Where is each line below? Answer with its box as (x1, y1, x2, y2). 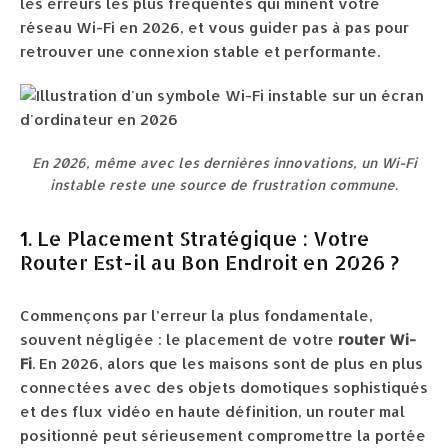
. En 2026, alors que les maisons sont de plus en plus (32, 354, 423, 373)
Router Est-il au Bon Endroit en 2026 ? (20, 249, 399, 275)
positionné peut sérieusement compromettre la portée (20, 426, 426, 445)
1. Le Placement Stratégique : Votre (20, 225, 370, 251)
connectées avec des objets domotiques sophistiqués (20, 378, 428, 397)
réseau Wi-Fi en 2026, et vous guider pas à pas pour (20, 18, 409, 37)
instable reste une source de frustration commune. (50, 176, 398, 193)
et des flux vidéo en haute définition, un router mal (20, 402, 405, 421)
